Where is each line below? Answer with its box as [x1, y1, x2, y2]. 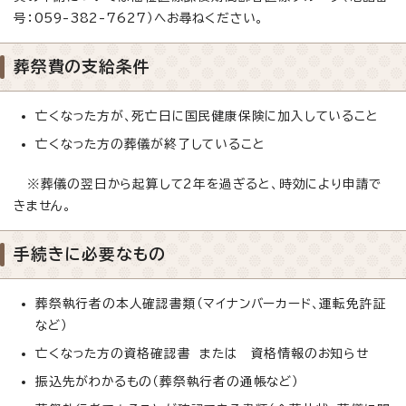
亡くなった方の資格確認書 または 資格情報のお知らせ [35, 346, 369, 360]
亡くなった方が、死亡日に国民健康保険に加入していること [35, 109, 379, 122]
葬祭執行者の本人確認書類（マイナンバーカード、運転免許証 [35, 296, 387, 310]
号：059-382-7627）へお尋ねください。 [14, 11, 265, 24]
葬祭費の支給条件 [14, 57, 150, 74]
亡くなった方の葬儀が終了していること [35, 137, 266, 150]
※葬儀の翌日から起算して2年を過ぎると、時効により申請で [14, 177, 382, 190]
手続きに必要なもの [14, 245, 167, 262]
